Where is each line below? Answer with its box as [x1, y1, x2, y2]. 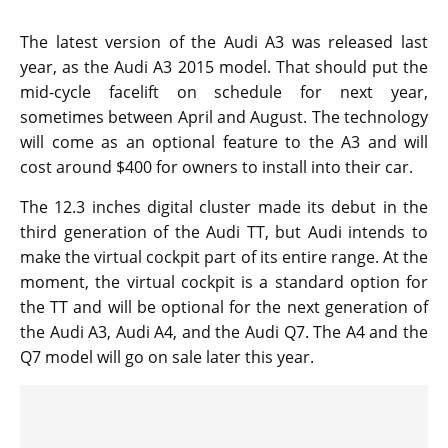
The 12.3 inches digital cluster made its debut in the [20, 196, 428, 219]
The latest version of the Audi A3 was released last [20, 31, 428, 54]
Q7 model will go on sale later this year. [20, 346, 314, 369]
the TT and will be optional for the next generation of [20, 296, 428, 319]
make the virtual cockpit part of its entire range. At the [20, 246, 428, 269]
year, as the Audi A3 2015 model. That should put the [20, 56, 428, 79]
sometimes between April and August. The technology [20, 106, 428, 129]
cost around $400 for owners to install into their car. [20, 156, 413, 179]
